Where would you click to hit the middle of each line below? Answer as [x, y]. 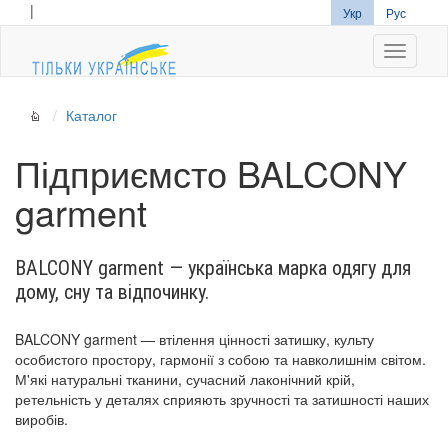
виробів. [41, 419]
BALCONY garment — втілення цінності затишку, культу [194, 339]
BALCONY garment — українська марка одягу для [213, 268]
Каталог [91, 115]
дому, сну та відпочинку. [112, 292]
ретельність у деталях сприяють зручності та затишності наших [222, 399]
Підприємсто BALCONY [211, 172]
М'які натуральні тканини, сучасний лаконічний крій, [185, 379]
